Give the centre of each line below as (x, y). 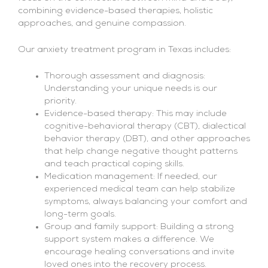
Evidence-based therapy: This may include (135, 114)
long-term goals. (80, 215)
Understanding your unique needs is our (130, 89)
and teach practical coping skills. (114, 165)
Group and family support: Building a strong (139, 227)
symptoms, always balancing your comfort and (145, 202)
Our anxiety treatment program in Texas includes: (124, 50)
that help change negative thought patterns (141, 152)
